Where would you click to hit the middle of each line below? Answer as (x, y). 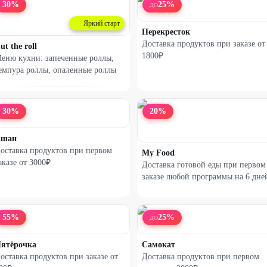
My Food (158, 153)
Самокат (159, 245)
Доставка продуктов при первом (201, 257)
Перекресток (166, 32)
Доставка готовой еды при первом (204, 165)
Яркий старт (102, 23)
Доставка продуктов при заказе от (204, 44)
